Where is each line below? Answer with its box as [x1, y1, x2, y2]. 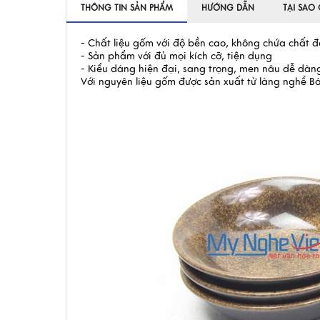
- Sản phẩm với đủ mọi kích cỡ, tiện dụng [81, 50, 272, 62]
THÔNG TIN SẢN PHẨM [81, 2, 173, 14]
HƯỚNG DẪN [201, 2, 254, 14]
